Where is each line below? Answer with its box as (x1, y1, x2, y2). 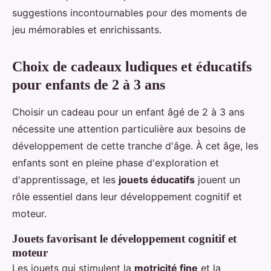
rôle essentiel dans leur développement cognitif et (12, 190, 242, 203)
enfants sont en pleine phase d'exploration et (12, 156, 219, 169)
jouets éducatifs (119, 173, 195, 186)
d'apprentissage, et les (12, 173, 119, 186)
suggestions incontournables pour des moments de (12, 6, 247, 19)
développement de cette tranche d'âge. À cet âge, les (12, 139, 258, 152)
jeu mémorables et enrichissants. (12, 23, 162, 36)
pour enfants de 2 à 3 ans (12, 76, 165, 93)
